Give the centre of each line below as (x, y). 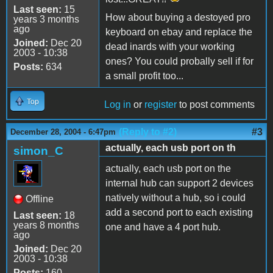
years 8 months (46, 225)
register (161, 104)
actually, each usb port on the (168, 168)
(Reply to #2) (148, 132)
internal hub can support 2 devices (179, 183)
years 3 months (46, 19)
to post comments (216, 104)
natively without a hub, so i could (175, 197)
